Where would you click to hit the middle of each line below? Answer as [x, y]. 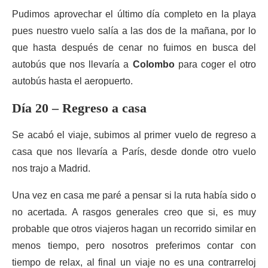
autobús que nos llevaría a [72, 64]
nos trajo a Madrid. [51, 168]
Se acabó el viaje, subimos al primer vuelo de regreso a [134, 135]
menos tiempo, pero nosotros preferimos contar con [134, 246]
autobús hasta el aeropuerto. [72, 81]
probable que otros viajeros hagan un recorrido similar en [134, 229]
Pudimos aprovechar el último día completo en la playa [134, 14]
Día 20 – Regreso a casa [79, 108]
